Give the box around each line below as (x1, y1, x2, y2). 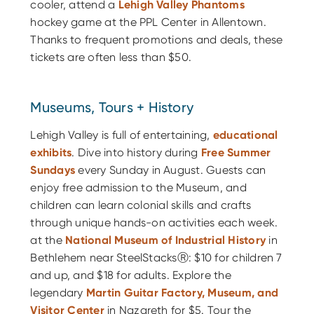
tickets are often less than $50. (30, 50, 192, 64)
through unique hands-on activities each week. (30, 215, 278, 229)
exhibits (30, 145, 72, 159)
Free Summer (200, 145, 271, 159)
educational (212, 128, 278, 142)
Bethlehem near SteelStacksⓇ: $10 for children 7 (30, 250, 282, 264)
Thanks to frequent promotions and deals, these (30, 32, 283, 46)
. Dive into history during (71, 145, 201, 159)
